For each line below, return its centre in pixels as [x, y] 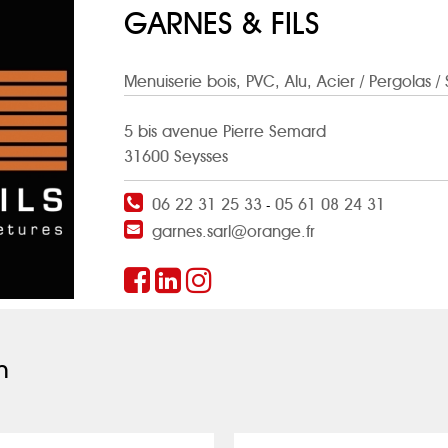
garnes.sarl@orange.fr [233, 232]
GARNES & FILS [221, 25]
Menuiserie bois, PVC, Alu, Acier [239, 82]
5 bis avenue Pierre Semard [225, 132]
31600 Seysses [176, 157]
